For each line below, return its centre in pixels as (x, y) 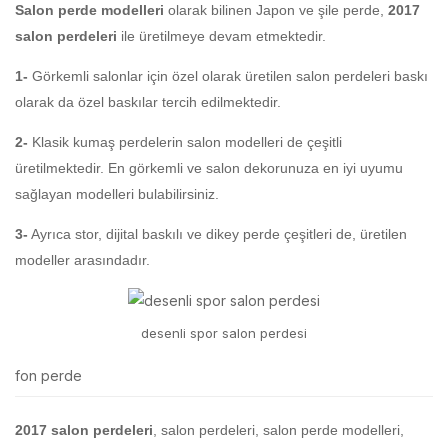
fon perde (48, 376)
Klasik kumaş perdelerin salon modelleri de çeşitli (185, 142)
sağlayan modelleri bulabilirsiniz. (117, 194)
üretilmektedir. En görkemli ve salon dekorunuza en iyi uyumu (209, 168)
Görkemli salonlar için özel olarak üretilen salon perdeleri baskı (228, 76)
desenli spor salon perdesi (224, 333)
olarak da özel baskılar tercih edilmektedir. (148, 102)
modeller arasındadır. (82, 260)
